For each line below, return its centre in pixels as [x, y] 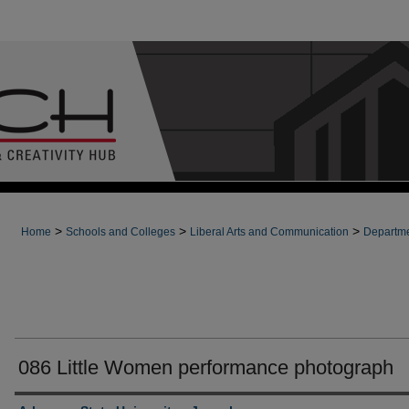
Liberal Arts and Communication [269, 232]
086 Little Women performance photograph [206, 367]
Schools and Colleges [121, 232]
